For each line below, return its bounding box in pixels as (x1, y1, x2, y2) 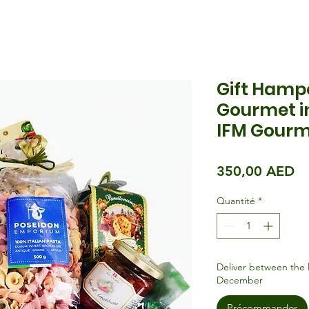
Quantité (217, 195, 255, 207)
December (217, 274, 263, 286)
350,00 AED (217, 163, 295, 179)
